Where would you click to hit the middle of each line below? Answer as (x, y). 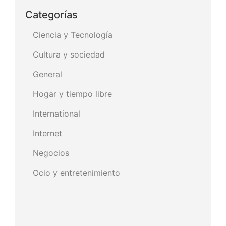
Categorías (51, 14)
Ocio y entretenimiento (76, 172)
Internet (47, 133)
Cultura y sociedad (69, 54)
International (56, 113)
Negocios (51, 153)
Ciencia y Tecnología (73, 35)
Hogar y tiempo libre (72, 94)
